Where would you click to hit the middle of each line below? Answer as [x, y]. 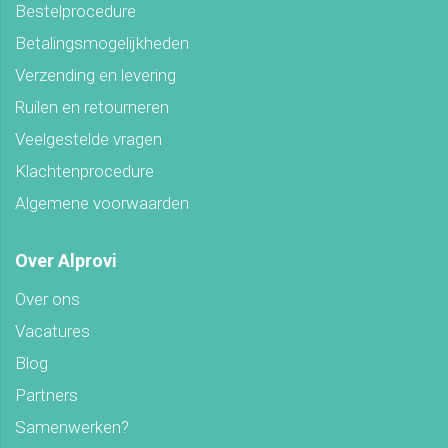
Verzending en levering [95, 75]
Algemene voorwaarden [102, 203]
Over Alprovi [66, 260]
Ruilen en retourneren [92, 107]
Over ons [47, 299]
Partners [46, 395]
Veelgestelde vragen [88, 139]
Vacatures [52, 331]
